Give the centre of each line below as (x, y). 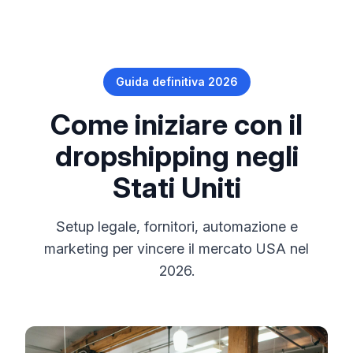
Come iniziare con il (176, 124)
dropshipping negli (176, 156)
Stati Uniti (176, 188)
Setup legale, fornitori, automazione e (176, 227)
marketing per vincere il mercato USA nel (176, 249)
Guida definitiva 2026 (176, 82)
